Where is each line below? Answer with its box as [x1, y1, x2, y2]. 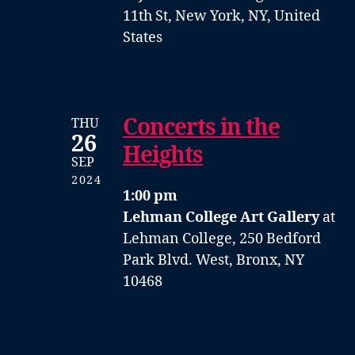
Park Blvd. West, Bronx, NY [123, 250, 304, 269]
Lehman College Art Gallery [123, 208, 319, 227]
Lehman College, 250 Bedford [123, 229, 321, 248]
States [123, 28, 162, 47]
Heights [123, 141, 203, 170]
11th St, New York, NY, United [123, 6, 320, 25]
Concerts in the [123, 113, 280, 142]
